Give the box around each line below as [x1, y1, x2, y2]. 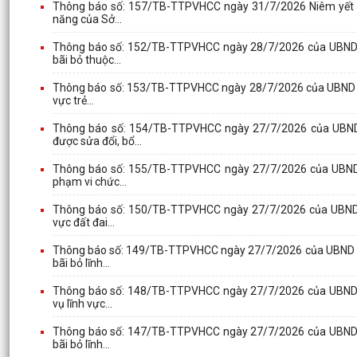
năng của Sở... [53, 12, 122, 25]
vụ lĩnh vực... [53, 296, 112, 310]
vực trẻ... [53, 93, 94, 107]
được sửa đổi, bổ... [53, 134, 142, 147]
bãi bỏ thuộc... [53, 53, 121, 66]
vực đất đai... [53, 215, 115, 229]
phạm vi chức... [53, 175, 127, 188]
